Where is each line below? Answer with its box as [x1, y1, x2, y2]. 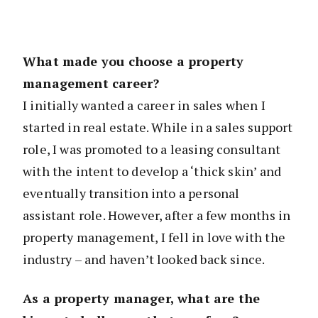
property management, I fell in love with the [23, 229, 285, 246]
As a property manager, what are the [23, 290, 261, 307]
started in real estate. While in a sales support [23, 119, 293, 136]
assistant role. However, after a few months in [23, 207, 291, 224]
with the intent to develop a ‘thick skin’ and [23, 163, 282, 180]
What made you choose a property [23, 53, 244, 70]
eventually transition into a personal [23, 185, 240, 202]
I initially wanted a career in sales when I [23, 97, 265, 114]
